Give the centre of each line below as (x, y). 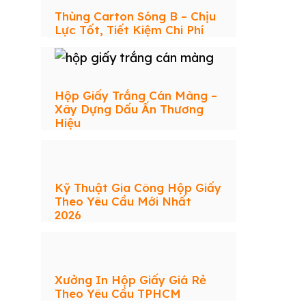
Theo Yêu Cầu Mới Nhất (123, 201)
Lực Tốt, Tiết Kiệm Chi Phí (129, 30)
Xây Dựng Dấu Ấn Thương (129, 109)
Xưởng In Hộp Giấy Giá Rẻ (130, 280)
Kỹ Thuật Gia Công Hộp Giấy (138, 188)
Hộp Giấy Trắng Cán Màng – (136, 96)
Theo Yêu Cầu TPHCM (118, 294)
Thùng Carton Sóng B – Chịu (135, 16)
